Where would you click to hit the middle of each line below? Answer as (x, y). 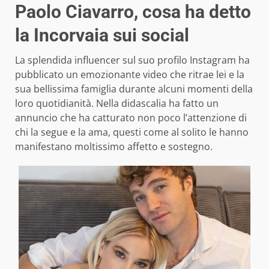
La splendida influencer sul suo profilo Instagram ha (132, 60)
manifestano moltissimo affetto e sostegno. (114, 147)
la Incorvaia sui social (102, 35)
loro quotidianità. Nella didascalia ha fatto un (117, 104)
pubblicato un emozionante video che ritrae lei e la (130, 75)
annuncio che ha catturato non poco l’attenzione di (131, 118)
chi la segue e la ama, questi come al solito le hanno (132, 132)
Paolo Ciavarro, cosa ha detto (133, 12)
